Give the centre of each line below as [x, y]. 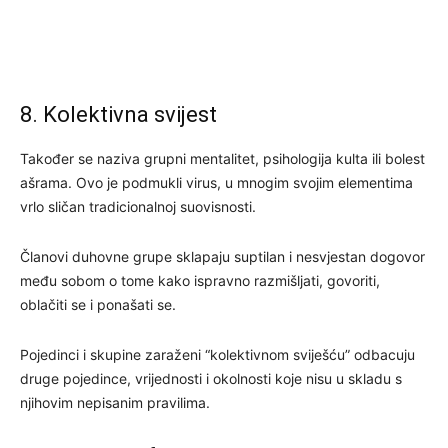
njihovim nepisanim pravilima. [115, 402]
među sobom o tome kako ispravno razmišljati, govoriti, [200, 280]
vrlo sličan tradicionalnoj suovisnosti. [138, 206]
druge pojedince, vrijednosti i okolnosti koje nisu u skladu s [211, 378]
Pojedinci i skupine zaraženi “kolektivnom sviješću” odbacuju [217, 354]
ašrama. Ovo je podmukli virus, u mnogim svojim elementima [216, 182]
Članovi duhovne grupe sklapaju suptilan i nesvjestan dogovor [222, 256]
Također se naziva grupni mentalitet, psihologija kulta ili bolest [222, 158]
